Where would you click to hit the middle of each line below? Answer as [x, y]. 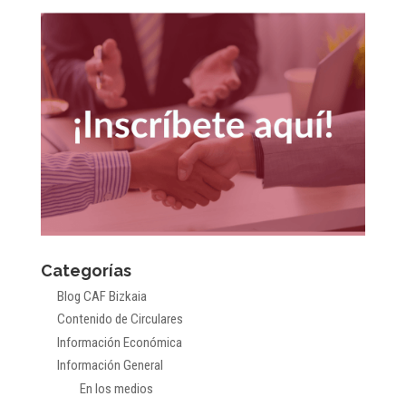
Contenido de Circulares [120, 319]
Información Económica [119, 342]
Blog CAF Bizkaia [101, 296]
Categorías [86, 270]
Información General [110, 366]
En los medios [116, 389]
